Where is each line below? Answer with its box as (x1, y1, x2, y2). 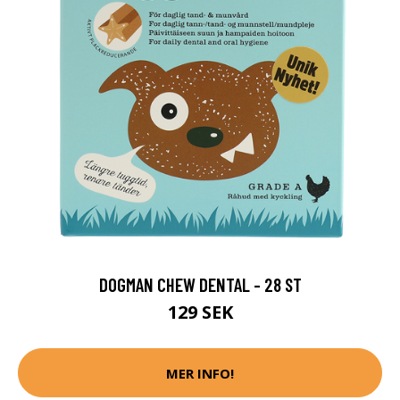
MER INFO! (166, 363, 234, 382)
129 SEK (167, 300, 233, 325)
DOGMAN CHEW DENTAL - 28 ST (98, 273, 302, 296)
